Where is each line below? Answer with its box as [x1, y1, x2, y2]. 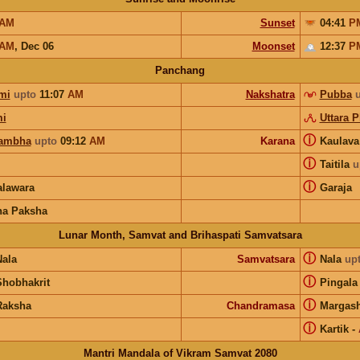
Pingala [319, 276, 358, 288]
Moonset [252, 39, 295, 52]
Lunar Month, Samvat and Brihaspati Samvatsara [58, 228, 302, 241]
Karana [260, 134, 295, 147]
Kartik [319, 322, 349, 335]
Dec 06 [20, 39, 54, 52]
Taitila [319, 157, 353, 170]
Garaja [319, 181, 352, 194]
